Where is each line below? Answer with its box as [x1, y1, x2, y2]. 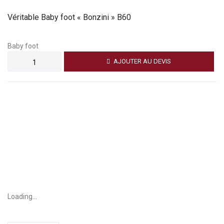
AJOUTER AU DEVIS [113, 57, 171, 65]
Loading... [7, 192, 37, 200]
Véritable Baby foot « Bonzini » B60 [7, 12, 131, 22]
